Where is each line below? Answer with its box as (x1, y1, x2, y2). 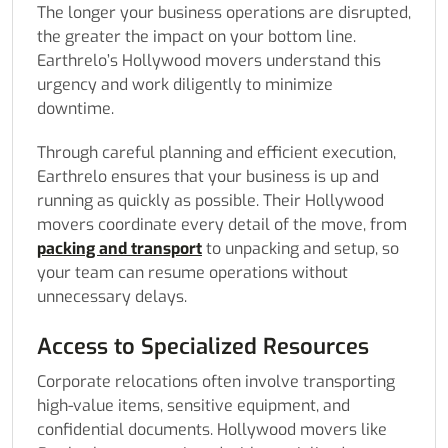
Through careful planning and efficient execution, (37, 142, 396, 164)
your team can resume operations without (37, 262, 348, 284)
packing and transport (37, 238, 202, 260)
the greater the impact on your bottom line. (37, 26, 356, 48)
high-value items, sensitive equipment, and (37, 395, 350, 417)
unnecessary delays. (37, 286, 187, 308)
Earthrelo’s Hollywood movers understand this (37, 50, 381, 72)
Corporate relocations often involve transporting (37, 371, 395, 393)
